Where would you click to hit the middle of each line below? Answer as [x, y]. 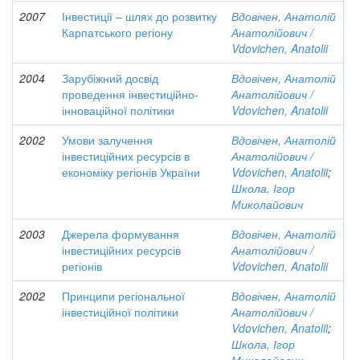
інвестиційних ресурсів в [126, 156]
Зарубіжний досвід [110, 78]
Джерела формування [121, 234]
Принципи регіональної [123, 296]
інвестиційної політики [120, 312]
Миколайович [267, 204]
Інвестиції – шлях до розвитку [139, 16]
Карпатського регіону [117, 32]
